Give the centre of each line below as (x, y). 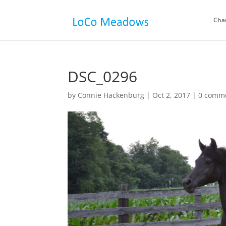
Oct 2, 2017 (172, 95)
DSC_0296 (103, 76)
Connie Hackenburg (111, 95)
